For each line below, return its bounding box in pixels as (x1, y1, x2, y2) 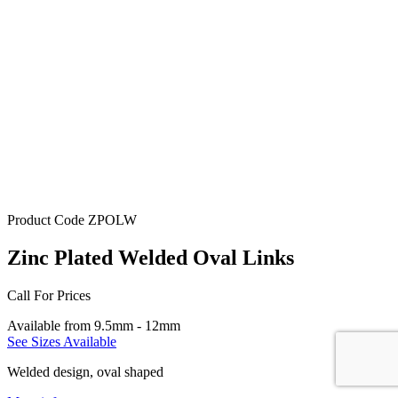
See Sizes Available (7, 334, 116, 350)
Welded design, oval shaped (7, 364, 163, 380)
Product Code (7, 212, 88, 228)
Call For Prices (7, 288, 91, 304)
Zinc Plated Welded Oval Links (7, 246, 294, 270)
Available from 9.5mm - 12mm (7, 318, 180, 334)
